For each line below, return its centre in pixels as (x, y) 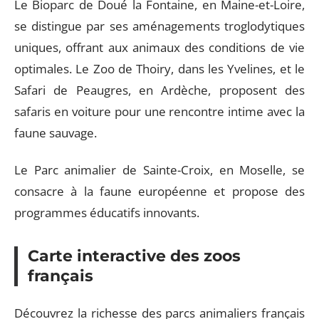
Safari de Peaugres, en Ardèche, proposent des (159, 90)
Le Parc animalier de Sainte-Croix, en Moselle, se (159, 170)
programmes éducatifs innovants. (107, 213)
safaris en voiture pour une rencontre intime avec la (159, 111)
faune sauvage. (56, 132)
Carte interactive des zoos (134, 256)
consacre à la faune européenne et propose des (159, 191)
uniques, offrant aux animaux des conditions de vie (159, 47)
